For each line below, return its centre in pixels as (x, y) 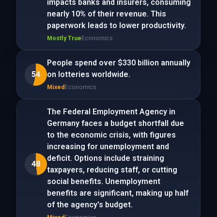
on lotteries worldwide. (88, 74)
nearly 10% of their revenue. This (106, 14)
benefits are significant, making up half (117, 193)
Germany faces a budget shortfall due (115, 123)
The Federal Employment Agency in (111, 112)
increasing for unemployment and (108, 147)
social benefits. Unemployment (103, 181)
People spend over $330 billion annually (118, 63)
